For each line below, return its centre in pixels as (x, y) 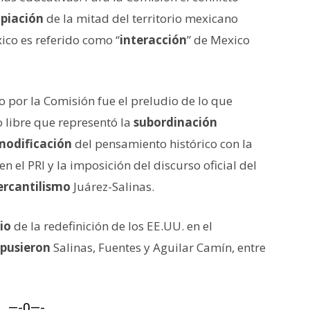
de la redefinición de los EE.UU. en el (112, 226)
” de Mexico (218, 39)
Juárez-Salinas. (112, 186)
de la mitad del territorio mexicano (141, 18)
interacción (153, 39)
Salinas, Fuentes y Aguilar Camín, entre (158, 247)
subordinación (175, 122)
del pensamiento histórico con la (162, 143)
